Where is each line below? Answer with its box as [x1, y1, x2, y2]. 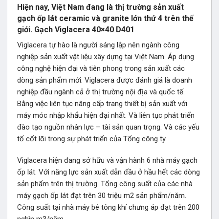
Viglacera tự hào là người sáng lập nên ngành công [17, 41, 179, 50]
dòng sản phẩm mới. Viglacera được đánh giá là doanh [17, 76, 192, 85]
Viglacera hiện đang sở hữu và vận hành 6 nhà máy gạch [17, 155, 197, 165]
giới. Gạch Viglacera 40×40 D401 [17, 25, 134, 35]
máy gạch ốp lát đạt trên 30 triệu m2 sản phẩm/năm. [17, 191, 186, 200]
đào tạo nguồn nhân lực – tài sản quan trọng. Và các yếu [17, 123, 199, 132]
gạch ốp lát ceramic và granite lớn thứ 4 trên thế [17, 14, 194, 23]
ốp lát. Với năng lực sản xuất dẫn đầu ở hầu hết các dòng [17, 167, 200, 176]
